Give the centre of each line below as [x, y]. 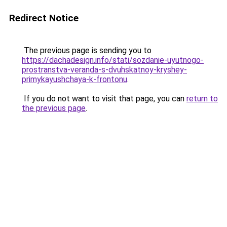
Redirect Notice [44, 18]
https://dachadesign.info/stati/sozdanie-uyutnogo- [113, 60]
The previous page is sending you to [87, 50]
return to [202, 99]
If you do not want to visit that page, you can [104, 99]
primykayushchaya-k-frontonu [74, 79]
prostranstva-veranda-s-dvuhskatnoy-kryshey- [104, 70]
